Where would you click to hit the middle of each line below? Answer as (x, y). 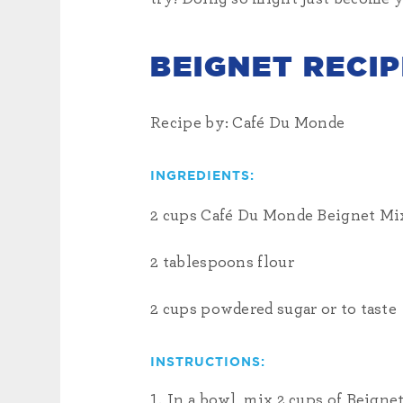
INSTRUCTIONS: (208, 363)
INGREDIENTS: (203, 177)
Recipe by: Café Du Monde (248, 124)
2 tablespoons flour (222, 263)
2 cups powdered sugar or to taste (274, 310)
